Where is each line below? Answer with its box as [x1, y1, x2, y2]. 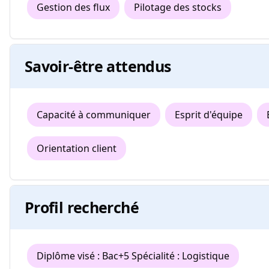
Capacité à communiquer [37, 108, 151, 121]
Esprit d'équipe [175, 108, 243, 121]
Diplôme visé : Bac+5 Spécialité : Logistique [37, 249, 229, 262]
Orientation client [37, 142, 116, 155]
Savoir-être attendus [25, 56, 171, 76]
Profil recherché [25, 197, 139, 217]
